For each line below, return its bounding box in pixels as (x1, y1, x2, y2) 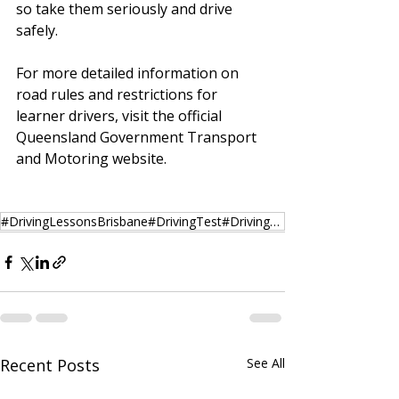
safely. (16, 20, 58, 40)
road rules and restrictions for (16, 85, 221, 104)
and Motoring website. (16, 149, 167, 168)
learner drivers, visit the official (16, 106, 225, 126)
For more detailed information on (16, 63, 242, 83)
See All (247, 354, 285, 371)
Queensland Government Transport (16, 127, 260, 147)
